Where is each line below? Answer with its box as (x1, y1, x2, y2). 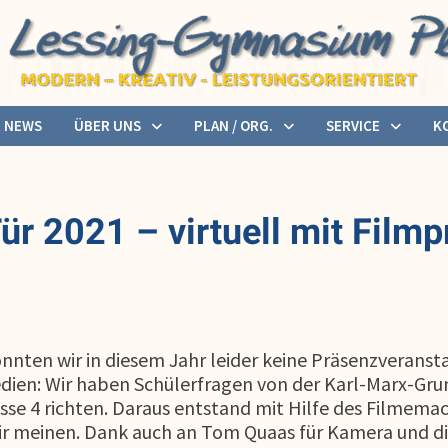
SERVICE (326, 116, 381, 135)
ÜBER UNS (74, 116, 142, 135)
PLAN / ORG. (194, 116, 274, 135)
